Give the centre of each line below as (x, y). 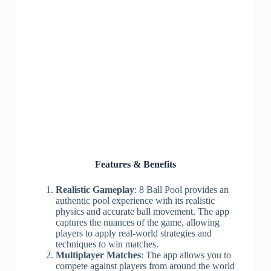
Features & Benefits (135, 164)
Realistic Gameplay (95, 190)
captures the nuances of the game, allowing (137, 222)
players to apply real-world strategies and (133, 233)
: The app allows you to (186, 255)
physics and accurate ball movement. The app (142, 211)
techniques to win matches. (107, 244)
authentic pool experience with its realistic (135, 201)
